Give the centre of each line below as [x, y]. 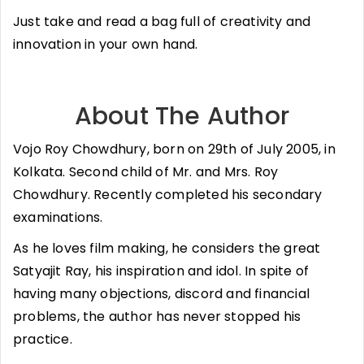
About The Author [182, 116]
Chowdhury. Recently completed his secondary [168, 194]
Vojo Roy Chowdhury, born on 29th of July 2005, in [174, 149]
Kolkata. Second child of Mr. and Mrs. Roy [146, 171]
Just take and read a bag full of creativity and [162, 21]
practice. [43, 339]
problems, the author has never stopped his [157, 316]
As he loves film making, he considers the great [167, 248]
